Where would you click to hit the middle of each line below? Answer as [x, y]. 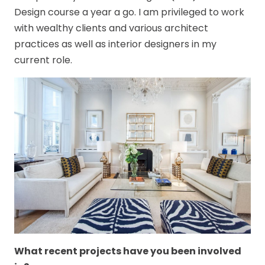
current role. [43, 60]
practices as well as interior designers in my [115, 44]
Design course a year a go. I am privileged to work [129, 12]
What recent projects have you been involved [128, 251]
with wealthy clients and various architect [111, 28]
